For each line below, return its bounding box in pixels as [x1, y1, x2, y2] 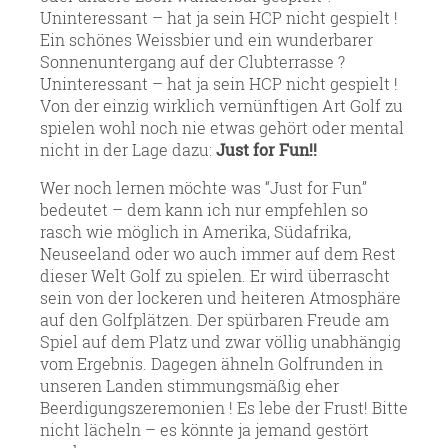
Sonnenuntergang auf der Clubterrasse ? [40, 50, 345, 72]
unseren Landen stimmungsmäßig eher [40, 374, 339, 396]
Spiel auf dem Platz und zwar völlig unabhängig [40, 330, 401, 352]
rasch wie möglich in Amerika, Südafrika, [40, 220, 351, 242]
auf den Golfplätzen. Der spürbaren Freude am [40, 308, 389, 330]
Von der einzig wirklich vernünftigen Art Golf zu [40, 94, 403, 116]
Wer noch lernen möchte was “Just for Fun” [40, 176, 367, 198]
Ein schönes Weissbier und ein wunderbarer [40, 28, 373, 50]
